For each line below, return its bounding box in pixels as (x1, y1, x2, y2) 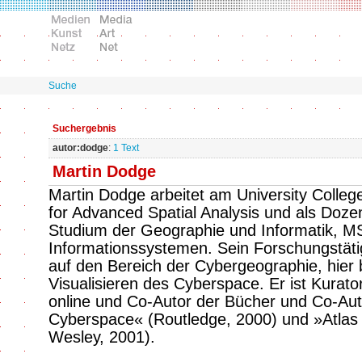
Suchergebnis (53, 123, 116, 134)
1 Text (113, 142, 139, 154)
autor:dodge (53, 142, 108, 154)
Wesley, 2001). (48, 328, 155, 346)
